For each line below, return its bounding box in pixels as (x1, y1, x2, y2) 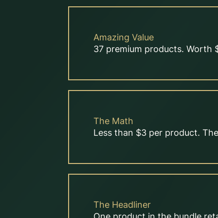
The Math (93, 116, 133, 127)
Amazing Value (93, 32, 154, 43)
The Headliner (93, 200, 151, 210)
